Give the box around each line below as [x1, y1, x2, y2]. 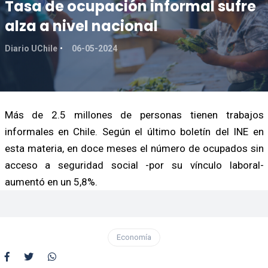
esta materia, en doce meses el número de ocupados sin [4, 142, 264, 154]
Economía [117, 232, 151, 242]
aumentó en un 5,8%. [4, 175, 98, 188]
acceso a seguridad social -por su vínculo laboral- [4, 159, 264, 171]
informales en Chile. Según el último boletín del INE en [4, 125, 264, 138]
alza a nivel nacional [4, 16, 158, 36]
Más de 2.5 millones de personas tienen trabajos [4, 108, 264, 121]
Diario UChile [4, 43, 57, 53]
